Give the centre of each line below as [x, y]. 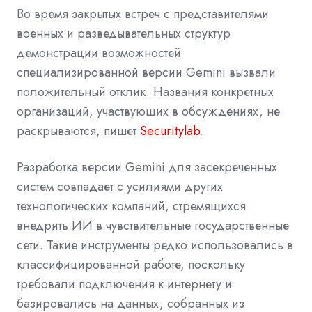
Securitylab [168, 131]
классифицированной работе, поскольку [131, 264]
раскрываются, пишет [77, 131]
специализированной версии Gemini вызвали [146, 72]
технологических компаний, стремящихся [131, 206]
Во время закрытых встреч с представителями [143, 14]
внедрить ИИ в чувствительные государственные [153, 225]
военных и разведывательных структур [124, 33]
